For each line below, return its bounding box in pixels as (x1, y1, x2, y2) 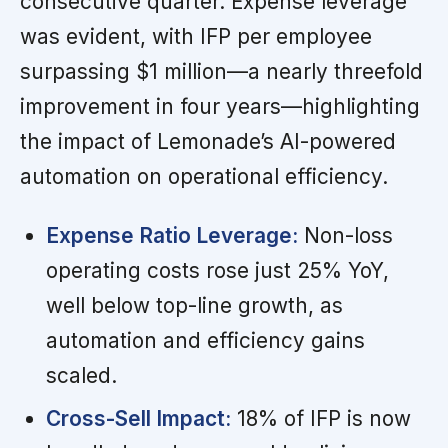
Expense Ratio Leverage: (45, 222, 298, 248)
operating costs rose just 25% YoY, (45, 257, 389, 283)
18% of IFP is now (230, 405, 411, 431)
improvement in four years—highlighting (20, 93, 420, 119)
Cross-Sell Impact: (45, 405, 231, 431)
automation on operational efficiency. (20, 163, 388, 189)
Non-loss (297, 222, 393, 248)
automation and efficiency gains (45, 327, 365, 353)
